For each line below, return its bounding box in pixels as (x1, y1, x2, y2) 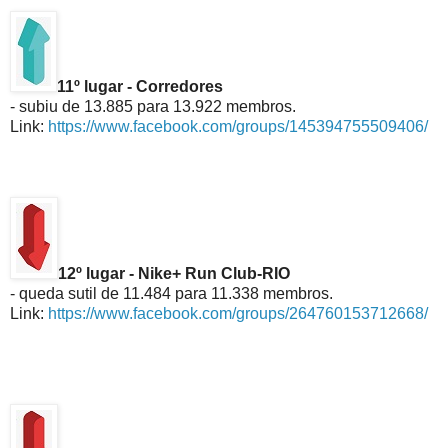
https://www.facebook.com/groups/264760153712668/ (48, 304, 428, 322)
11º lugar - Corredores (57, 77, 223, 95)
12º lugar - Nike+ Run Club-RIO (58, 264, 290, 282)
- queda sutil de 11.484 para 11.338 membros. (10, 284, 333, 302)
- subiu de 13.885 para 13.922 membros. (10, 97, 296, 115)
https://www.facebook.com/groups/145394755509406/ (48, 117, 428, 135)
